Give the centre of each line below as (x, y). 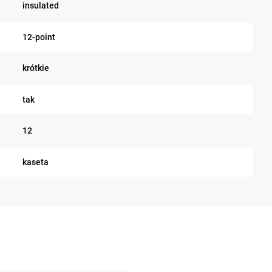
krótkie (36, 68)
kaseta (35, 162)
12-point (39, 37)
